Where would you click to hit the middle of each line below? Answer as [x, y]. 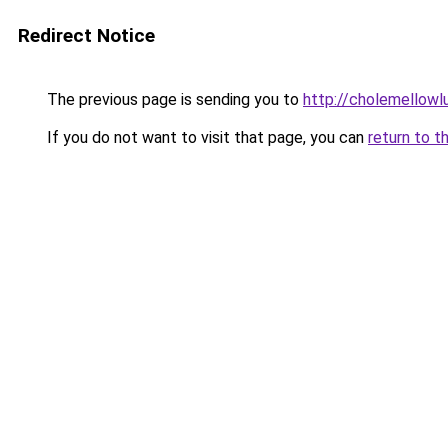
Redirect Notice [86, 35]
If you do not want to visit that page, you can [205, 137]
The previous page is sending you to [173, 99]
